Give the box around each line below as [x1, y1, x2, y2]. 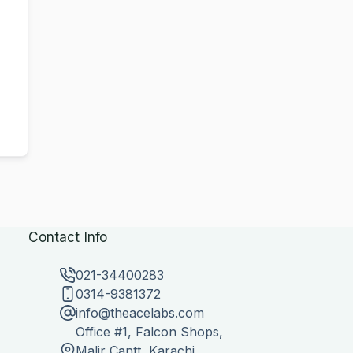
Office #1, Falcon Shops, [76, 324, 224, 340]
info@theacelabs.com [76, 305, 205, 321]
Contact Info [28, 229, 108, 246]
